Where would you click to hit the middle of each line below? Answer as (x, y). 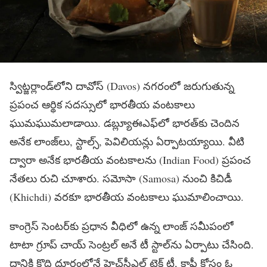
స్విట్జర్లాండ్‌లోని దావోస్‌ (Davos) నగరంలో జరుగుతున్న (122, 86)
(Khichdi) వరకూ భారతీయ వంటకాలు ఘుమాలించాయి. (127, 196)
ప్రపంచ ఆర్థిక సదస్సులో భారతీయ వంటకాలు (102, 104)
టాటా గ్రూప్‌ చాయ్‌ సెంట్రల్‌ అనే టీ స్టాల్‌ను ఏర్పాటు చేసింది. (132, 244)
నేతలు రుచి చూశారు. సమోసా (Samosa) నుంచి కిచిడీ (121, 178)
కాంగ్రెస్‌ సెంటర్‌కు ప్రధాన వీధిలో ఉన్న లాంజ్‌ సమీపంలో (122, 226)
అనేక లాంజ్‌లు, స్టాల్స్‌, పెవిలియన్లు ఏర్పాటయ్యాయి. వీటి (127, 141)
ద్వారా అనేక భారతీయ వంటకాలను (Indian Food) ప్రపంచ (130, 159)
